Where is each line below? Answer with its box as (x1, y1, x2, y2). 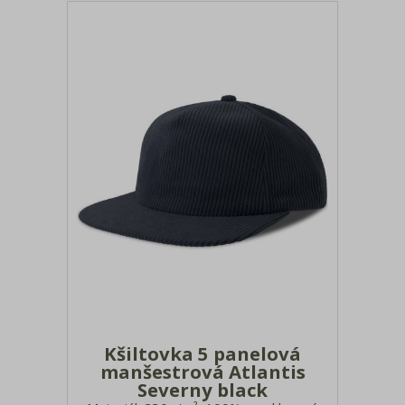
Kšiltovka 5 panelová (104, 340, 301, 366)
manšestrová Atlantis (99, 358, 306, 384)
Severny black (137, 376, 268, 402)
